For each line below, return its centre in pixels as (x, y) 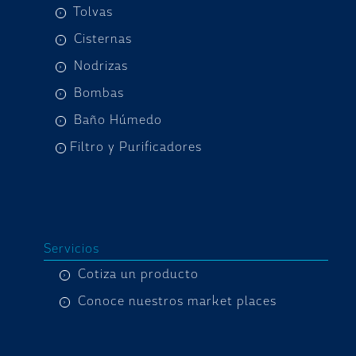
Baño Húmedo (118, 120)
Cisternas (103, 39)
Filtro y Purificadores (136, 147)
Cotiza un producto (138, 274)
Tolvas (93, 12)
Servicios (72, 249)
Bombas (99, 93)
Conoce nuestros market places (177, 301)
